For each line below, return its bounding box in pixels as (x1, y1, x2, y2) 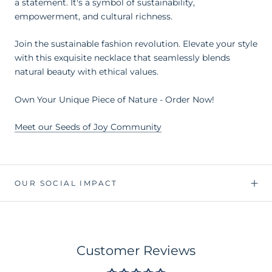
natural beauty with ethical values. (15, 66, 158, 78)
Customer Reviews (76, 243, 195, 259)
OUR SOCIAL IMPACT (15, 178, 118, 188)
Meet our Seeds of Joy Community (15, 121, 161, 133)
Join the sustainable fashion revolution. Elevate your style (15, 38, 257, 50)
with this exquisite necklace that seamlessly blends (15, 52, 230, 64)
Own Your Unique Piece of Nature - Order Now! (15, 93, 214, 105)
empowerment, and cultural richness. (15, 10, 172, 22)
